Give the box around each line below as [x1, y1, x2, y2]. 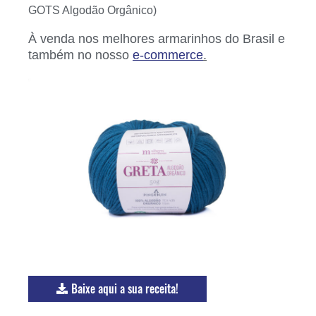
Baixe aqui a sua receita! [71, 280, 178, 298]
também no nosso [28, 47, 133, 62]
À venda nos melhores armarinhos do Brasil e [28, 31, 285, 46]
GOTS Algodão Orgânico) [28, 4, 157, 16]
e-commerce [133, 47, 203, 62]
